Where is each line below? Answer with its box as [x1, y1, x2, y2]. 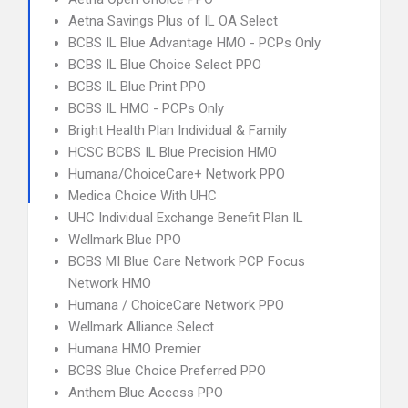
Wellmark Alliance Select [68, 319, 214, 335]
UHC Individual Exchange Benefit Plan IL [68, 209, 303, 226]
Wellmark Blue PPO [68, 231, 181, 248]
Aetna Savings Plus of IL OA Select [68, 13, 278, 29]
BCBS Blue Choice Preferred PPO [68, 362, 266, 379]
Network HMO [68, 275, 151, 291]
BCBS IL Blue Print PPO [68, 78, 206, 95]
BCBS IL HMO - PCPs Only [68, 100, 224, 117]
